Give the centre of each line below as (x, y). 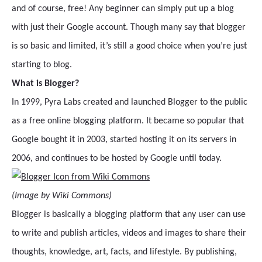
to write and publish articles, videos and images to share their (129, 234)
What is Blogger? (45, 84)
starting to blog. (42, 65)
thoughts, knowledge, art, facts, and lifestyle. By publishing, (124, 252)
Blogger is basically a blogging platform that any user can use (129, 215)
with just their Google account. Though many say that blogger (129, 28)
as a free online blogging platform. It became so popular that (128, 121)
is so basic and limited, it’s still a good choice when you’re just (129, 46)
